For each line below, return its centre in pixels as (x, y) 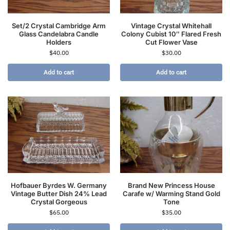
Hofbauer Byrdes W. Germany (59, 186)
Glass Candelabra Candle (59, 34)
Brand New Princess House (171, 186)
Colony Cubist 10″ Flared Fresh (171, 34)
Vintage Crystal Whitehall (171, 26)
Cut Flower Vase (171, 42)
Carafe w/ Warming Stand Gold (171, 194)
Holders (59, 42)
